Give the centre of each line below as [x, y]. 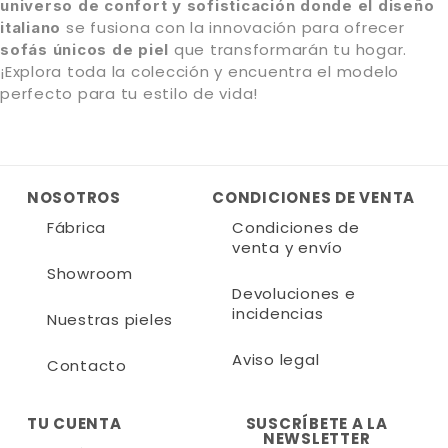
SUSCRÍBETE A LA [316, 424]
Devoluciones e [294, 293]
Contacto [86, 365]
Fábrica [76, 227]
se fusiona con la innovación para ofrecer [233, 28]
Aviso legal [276, 359]
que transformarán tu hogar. [288, 50]
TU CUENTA [74, 424]
